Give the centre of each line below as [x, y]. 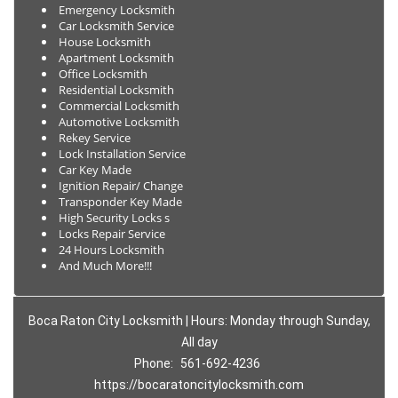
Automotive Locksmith [119, 122]
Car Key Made [95, 170]
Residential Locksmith [116, 90]
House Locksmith [106, 42]
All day [199, 342]
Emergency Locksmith [117, 10]
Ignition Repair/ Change [121, 186]
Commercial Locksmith [119, 106]
